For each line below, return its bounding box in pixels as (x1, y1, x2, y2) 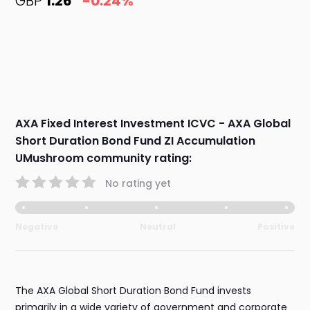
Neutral (140, 221, 176, 233)
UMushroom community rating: (15, 150, 192, 167)
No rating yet (105, 176, 172, 190)
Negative (15, 221, 59, 233)
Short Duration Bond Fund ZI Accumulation (15, 133, 256, 149)
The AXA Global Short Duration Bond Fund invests (15, 284, 252, 298)
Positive (257, 221, 295, 233)
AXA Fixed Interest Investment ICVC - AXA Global (15, 116, 291, 132)
